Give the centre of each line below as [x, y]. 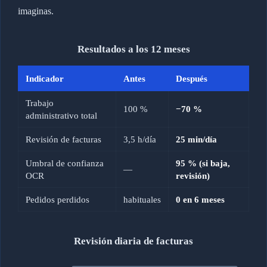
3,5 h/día [139, 139]
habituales [142, 200]
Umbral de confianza [64, 163]
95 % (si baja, [203, 163]
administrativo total [61, 116]
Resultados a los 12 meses [133, 49]
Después [191, 79]
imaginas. [35, 11]
